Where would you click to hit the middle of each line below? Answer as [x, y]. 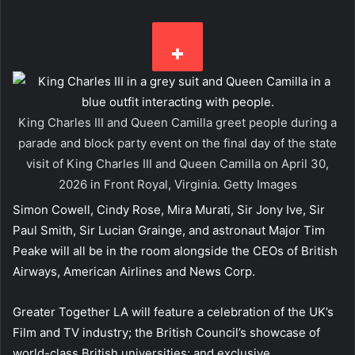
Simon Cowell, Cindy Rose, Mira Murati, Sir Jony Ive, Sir [169, 210]
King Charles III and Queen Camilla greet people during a [177, 123]
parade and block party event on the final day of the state [177, 143]
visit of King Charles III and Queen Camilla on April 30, [177, 164]
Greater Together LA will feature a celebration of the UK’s [173, 312]
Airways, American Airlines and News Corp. [136, 272]
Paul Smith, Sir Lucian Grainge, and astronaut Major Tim [169, 231]
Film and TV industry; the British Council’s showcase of [166, 333]
